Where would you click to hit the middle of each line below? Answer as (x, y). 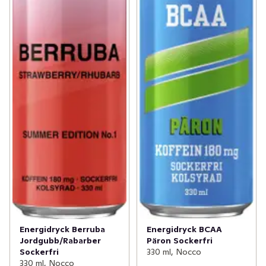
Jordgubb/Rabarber (60, 241)
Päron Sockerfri (179, 241)
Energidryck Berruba (62, 229)
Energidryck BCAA (184, 229)
